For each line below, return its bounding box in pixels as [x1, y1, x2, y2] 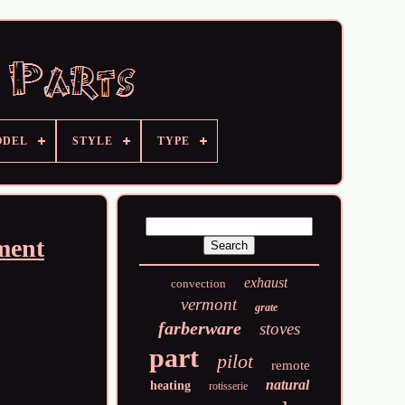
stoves [259, 319, 301, 338]
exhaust [244, 275, 288, 290]
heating [149, 379, 191, 392]
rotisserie [208, 380, 248, 392]
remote [270, 358, 310, 372]
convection [171, 277, 227, 290]
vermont [181, 295, 238, 314]
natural [265, 377, 309, 392]
